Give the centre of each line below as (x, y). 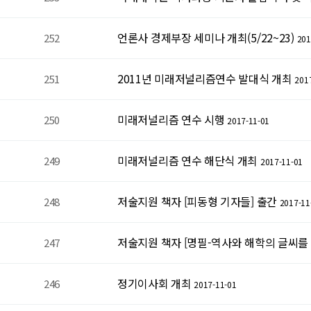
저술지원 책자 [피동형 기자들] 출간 (197, 201)
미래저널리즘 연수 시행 (171, 119)
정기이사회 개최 (154, 283)
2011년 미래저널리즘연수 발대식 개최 (205, 78)
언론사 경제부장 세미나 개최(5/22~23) (206, 37)
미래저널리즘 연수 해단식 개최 (188, 160)
